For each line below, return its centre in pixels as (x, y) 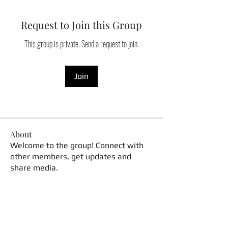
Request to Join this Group (81, 24)
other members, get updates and (71, 156)
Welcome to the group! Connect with (77, 145)
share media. (34, 167)
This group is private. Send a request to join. (81, 44)
